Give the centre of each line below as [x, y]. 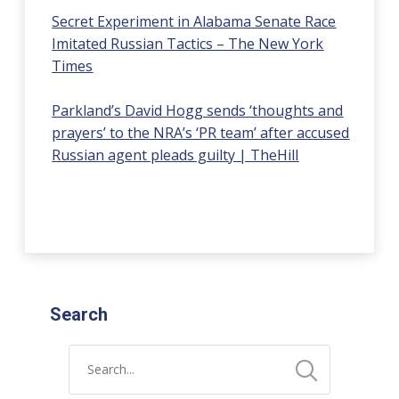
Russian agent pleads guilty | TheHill [175, 155]
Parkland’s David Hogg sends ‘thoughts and [198, 110]
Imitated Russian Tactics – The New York [188, 43]
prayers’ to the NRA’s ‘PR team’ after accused [201, 132]
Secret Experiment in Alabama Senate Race [194, 21]
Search [78, 314]
